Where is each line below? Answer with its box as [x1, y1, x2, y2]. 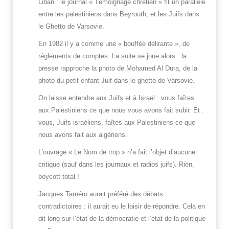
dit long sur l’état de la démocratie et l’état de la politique [38, 215, 205, 223]
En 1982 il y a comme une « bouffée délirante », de [38, 40, 190, 48]
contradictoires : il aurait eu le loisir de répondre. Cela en [38, 202, 205, 211]
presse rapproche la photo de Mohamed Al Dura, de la [38, 64, 197, 73]
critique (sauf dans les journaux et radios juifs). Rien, [38, 161, 194, 169]
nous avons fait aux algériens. [38, 131, 127, 139]
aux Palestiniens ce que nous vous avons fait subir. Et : [38, 106, 204, 114]
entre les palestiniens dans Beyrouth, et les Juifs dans [38, 10, 199, 18]
